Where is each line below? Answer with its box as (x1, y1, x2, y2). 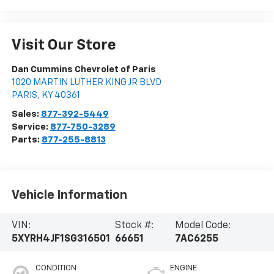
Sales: (11, 109, 41, 119)
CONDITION (35, 264, 76, 272)
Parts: (11, 135, 42, 144)
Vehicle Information (11, 189, 127, 202)
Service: (11, 122, 50, 131)
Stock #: (114, 220, 154, 231)
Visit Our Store (11, 37, 116, 53)
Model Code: (175, 220, 231, 231)
